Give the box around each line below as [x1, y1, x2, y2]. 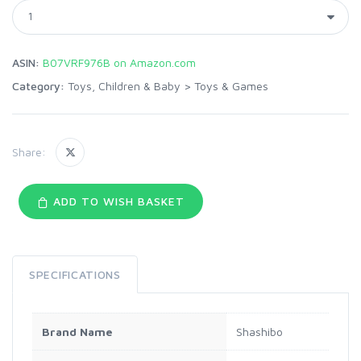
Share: [12, 145, 46, 160]
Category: [12, 78, 64, 93]
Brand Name [42, 324, 113, 338]
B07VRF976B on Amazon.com [43, 55, 196, 69]
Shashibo [236, 324, 283, 338]
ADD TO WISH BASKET [48, 193, 185, 208]
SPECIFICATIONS [29, 267, 121, 281]
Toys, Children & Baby [68, 78, 180, 93]
